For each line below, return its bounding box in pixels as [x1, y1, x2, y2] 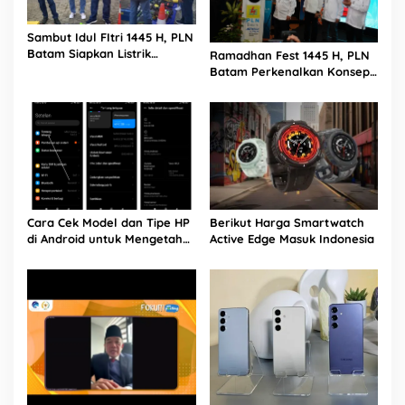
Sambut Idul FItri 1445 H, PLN [27, 30, 193, 45]
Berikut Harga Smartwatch [209, 215, 364, 231]
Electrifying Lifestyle [209, 80, 329, 95]
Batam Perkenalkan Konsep [209, 63, 370, 79]
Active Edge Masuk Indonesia [209, 231, 378, 247]
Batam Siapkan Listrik [27, 46, 151, 61]
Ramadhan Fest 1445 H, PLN [209, 47, 370, 62]
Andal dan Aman [27, 62, 121, 78]
